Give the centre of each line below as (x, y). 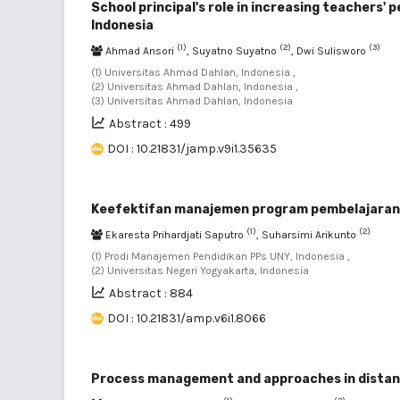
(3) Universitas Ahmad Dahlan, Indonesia (192, 100)
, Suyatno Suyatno (233, 50)
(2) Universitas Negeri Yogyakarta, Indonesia (200, 270)
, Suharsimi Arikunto (308, 234)
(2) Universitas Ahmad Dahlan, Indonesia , (195, 86)
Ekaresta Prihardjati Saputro (175, 234)
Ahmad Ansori (140, 50)
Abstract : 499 (150, 123)
